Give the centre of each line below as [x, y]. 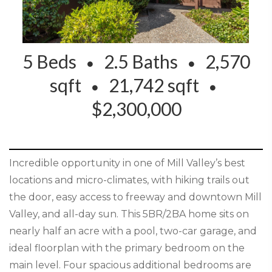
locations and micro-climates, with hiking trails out [129, 180]
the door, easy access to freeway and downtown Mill [135, 197]
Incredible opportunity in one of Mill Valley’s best [127, 163]
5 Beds [55, 61]
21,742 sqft [154, 85]
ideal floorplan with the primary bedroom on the [127, 248]
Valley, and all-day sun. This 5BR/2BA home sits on [129, 214]
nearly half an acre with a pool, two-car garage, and [133, 231]
